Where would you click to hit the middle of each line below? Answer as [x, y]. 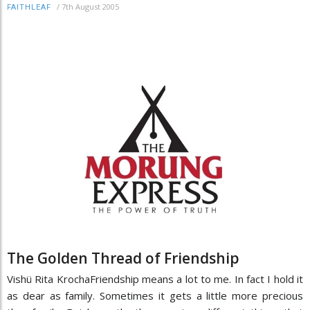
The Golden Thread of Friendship [123, 258]
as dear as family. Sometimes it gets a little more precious [155, 295]
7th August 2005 [90, 7]
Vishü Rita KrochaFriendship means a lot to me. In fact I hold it [155, 279]
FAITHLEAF [29, 8]
